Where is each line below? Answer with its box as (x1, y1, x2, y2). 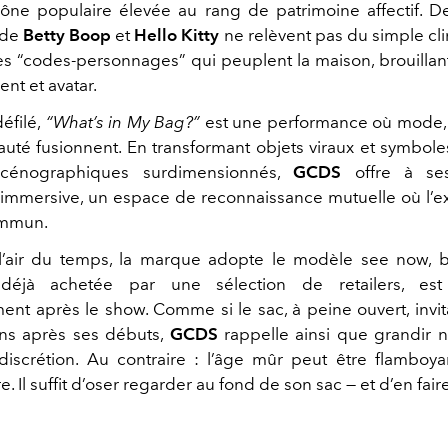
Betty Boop (23, 24, 112, 45)
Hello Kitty (134, 24, 220, 45)
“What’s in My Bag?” (41, 111, 201, 132)
